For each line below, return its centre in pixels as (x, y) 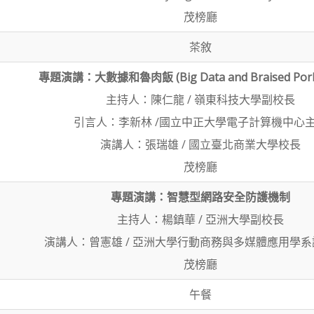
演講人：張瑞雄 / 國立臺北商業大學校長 (200, 144)
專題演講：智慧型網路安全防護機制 (200, 197)
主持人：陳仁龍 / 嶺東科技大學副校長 (200, 100)
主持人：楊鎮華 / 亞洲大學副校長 (200, 219)
